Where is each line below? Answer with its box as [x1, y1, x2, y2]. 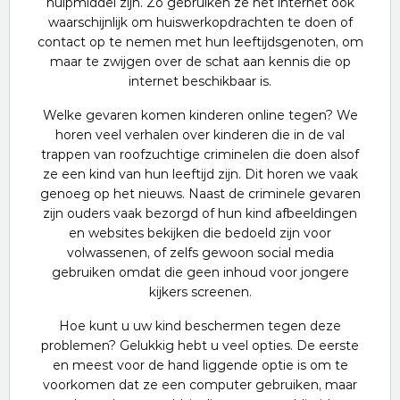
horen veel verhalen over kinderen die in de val [55, 127, 345, 143]
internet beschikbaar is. [129, 73, 271, 89]
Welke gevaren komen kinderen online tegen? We [42, 107, 358, 123]
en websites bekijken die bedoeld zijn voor [69, 225, 331, 241]
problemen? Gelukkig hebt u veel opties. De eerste [41, 337, 359, 354]
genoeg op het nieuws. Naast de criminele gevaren [39, 186, 361, 202]
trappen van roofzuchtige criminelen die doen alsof [41, 146, 359, 162]
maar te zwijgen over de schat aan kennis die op [49, 54, 351, 70]
